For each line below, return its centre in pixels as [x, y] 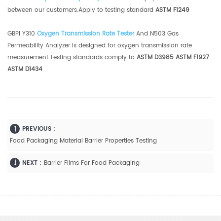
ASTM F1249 [172, 10]
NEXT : [32, 163]
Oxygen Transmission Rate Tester [86, 34]
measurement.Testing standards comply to [72, 57]
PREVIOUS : [39, 129]
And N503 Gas [156, 34]
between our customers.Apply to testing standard [81, 10]
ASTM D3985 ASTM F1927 [173, 57]
